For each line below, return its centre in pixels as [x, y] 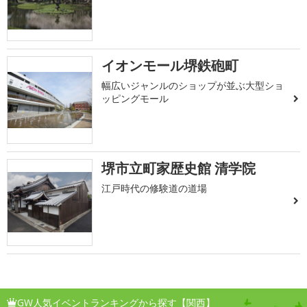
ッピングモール [135, 99]
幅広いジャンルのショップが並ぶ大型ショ [193, 86]
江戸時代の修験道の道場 [155, 188]
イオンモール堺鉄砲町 [170, 66]
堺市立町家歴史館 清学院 [179, 168]
